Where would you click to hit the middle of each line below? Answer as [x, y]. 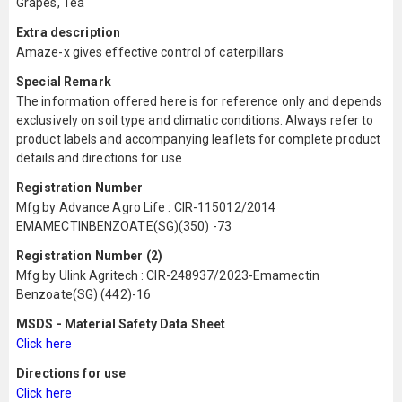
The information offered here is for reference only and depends [200, 101]
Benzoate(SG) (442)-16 [84, 294]
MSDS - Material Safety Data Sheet [121, 324]
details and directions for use [99, 158]
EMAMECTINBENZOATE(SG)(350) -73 [124, 226]
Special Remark [64, 82]
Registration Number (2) [90, 256]
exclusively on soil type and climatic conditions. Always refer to [195, 120]
